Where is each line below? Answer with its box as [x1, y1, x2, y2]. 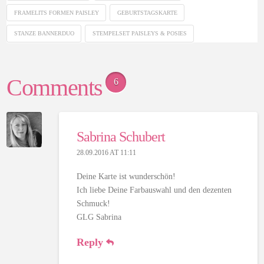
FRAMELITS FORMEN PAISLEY [14, 9, 99, 16]
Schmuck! [76, 199, 110, 209]
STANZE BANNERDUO [14, 30, 74, 37]
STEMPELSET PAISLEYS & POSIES [92, 30, 187, 37]
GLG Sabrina [76, 213, 124, 222]
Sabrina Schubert [76, 128, 165, 144]
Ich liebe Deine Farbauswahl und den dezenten [76, 186, 232, 195]
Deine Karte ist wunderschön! [76, 172, 176, 181]
